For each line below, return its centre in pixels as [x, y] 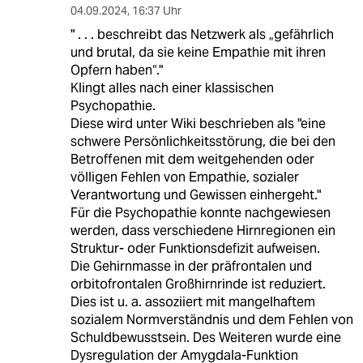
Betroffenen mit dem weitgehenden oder [192, 159]
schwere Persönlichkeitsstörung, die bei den [203, 141]
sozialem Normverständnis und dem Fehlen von [211, 319]
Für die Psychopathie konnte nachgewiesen [200, 212]
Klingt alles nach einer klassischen [172, 88]
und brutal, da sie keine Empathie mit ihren [198, 52]
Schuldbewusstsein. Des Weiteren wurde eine [205, 337]
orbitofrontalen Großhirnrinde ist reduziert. [198, 284]
